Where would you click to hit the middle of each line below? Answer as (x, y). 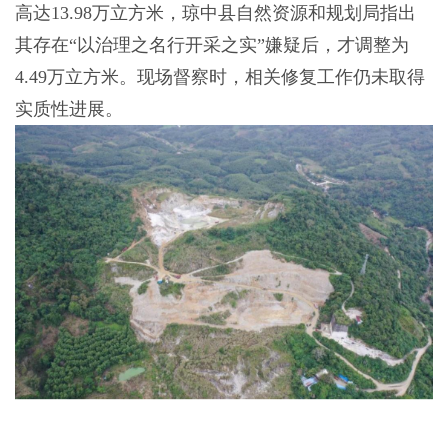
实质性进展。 (68, 108)
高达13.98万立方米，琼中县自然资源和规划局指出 (215, 12)
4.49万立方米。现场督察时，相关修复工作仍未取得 (219, 76)
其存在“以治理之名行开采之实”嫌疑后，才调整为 (211, 44)
